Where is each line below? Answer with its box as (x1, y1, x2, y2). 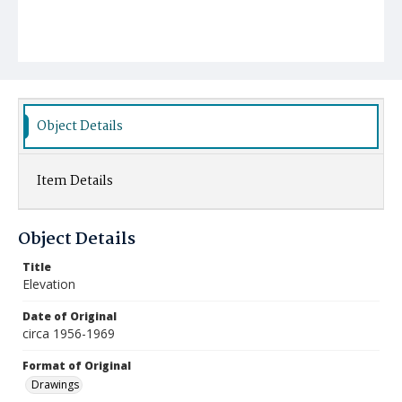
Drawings (31, 377, 79, 392)
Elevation (22, 275, 75, 293)
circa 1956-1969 (22, 325, 115, 342)
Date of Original (22, 309, 117, 324)
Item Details (37, 170, 113, 192)
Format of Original (22, 358, 131, 373)
